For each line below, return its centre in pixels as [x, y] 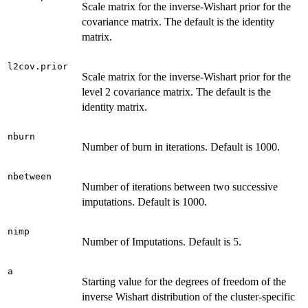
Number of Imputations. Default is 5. [162, 241]
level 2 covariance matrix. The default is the [176, 91]
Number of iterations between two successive [180, 186]
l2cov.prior [38, 66]
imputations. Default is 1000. [144, 201]
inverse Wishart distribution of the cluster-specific [188, 296]
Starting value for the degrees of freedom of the [184, 281]
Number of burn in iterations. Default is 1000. [181, 146]
